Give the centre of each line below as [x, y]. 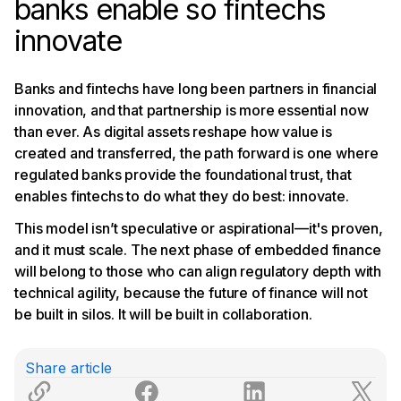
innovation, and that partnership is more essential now [192, 110]
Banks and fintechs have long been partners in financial [196, 88]
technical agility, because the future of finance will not [191, 292]
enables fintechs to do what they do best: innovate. [185, 196]
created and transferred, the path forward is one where [196, 153]
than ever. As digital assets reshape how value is [174, 131]
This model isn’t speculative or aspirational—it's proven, [199, 228]
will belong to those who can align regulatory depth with [198, 271]
